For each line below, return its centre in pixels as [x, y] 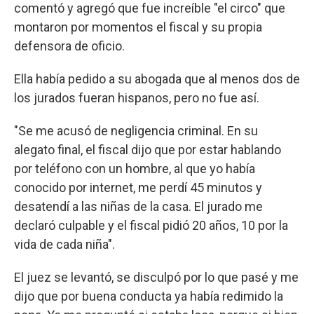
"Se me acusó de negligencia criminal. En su [136, 130]
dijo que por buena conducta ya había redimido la [149, 296]
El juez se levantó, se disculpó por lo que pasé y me [156, 277]
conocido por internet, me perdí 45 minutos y [138, 187]
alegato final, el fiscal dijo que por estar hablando [148, 149]
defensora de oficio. [69, 46]
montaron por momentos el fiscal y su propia [138, 27]
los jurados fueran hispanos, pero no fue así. [137, 97]
